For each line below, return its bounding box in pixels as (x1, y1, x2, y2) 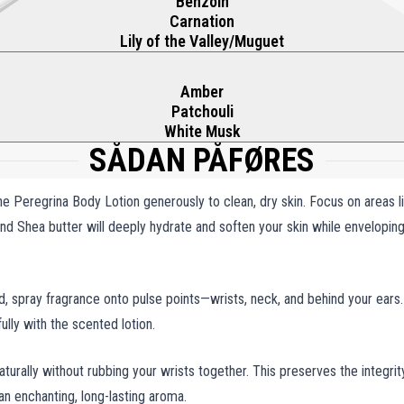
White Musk (163, 122, 241, 141)
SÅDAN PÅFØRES (89, 142, 315, 179)
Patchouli (170, 102, 234, 121)
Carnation (170, 12, 234, 31)
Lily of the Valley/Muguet (120, 32, 284, 50)
